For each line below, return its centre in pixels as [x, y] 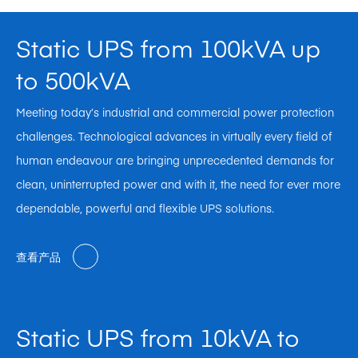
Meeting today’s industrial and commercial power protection [175, 112]
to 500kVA [73, 80]
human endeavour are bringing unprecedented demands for [175, 160]
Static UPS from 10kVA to [158, 337]
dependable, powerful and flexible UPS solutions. [145, 208]
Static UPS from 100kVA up [168, 48]
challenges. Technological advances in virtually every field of [174, 136]
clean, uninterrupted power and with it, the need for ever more [178, 184]
